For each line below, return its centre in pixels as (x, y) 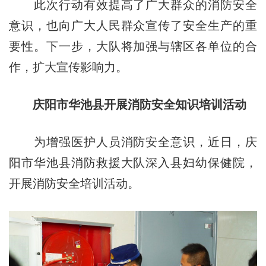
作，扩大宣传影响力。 (68, 67)
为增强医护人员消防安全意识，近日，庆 (133, 142)
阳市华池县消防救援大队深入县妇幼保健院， (133, 163)
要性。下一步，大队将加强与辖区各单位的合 (133, 47)
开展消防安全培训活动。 (74, 184)
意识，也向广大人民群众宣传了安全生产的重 (133, 26)
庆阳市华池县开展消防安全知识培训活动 (139, 105)
